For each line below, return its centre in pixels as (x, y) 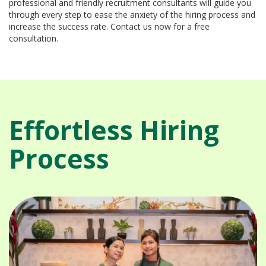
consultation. (34, 38)
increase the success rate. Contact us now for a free (109, 26)
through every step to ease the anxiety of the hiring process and (132, 14)
